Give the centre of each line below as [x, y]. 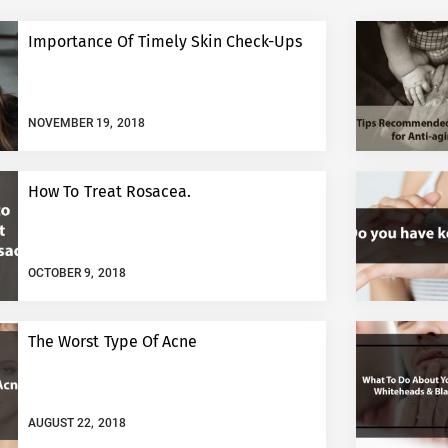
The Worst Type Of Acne [112, 341]
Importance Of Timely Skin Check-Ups [165, 41]
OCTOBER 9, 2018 [77, 272]
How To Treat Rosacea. [109, 191]
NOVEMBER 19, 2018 [86, 122]
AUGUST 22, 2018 [77, 422]
